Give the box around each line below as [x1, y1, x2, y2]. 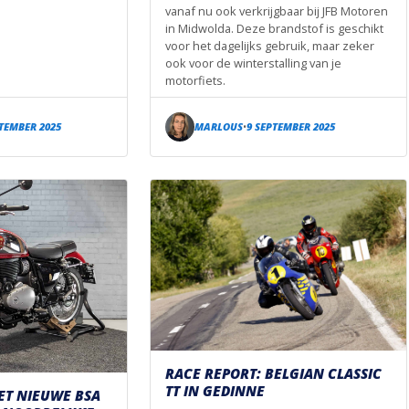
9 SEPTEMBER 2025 [246, 120, 335, 134]
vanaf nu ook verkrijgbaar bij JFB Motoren [165, 2, 388, 19]
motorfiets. [165, 71, 225, 89]
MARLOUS [194, 120, 243, 134]
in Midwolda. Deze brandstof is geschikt [165, 19, 383, 37]
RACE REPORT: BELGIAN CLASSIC [165, 363, 382, 383]
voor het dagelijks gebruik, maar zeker [165, 37, 374, 54]
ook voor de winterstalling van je [165, 54, 341, 71]
